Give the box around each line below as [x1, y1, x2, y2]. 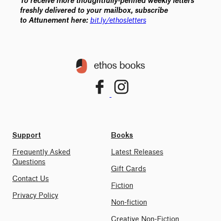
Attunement [29, 17, 69, 24]
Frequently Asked [12, 147, 71, 156]
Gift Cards [110, 164, 146, 173]
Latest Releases [110, 147, 163, 156]
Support [12, 132, 41, 139]
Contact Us [12, 174, 49, 183]
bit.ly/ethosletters [90, 16, 146, 25]
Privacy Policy [12, 191, 58, 200]
